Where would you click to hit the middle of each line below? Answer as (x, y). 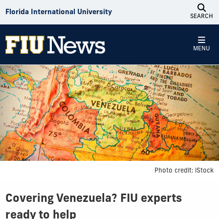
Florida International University (58, 12)
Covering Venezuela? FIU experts (93, 199)
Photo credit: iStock (184, 171)
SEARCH (201, 16)
